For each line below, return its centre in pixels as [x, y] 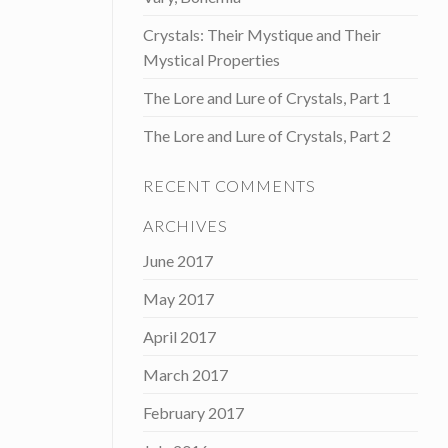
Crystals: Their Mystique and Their [262, 35]
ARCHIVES [185, 226]
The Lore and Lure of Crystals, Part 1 [267, 98]
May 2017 [178, 299]
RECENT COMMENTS [229, 186]
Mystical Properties [211, 60]
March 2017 [185, 375]
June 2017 [178, 261]
